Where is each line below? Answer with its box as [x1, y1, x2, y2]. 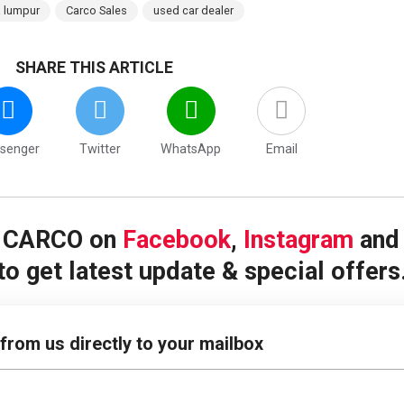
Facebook [123, 225, 231, 254]
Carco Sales [66, 4, 127, 17]
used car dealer [153, 4, 234, 17]
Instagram [243, 225, 353, 254]
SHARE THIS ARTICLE [14, 59, 173, 77]
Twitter [79, 142, 121, 157]
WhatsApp [161, 142, 221, 157]
